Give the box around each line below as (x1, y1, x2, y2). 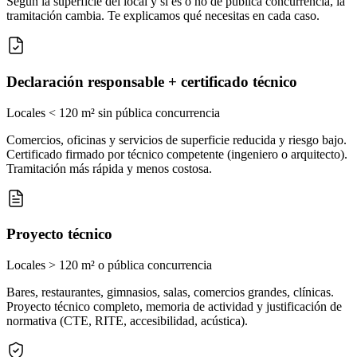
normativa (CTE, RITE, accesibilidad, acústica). (6, 313, 248, 328)
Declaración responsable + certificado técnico (6, 73, 297, 90)
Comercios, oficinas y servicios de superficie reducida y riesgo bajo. (6, 132, 347, 147)
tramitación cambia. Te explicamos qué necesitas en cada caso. (6, 9, 320, 23)
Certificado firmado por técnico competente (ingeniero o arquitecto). (6, 147, 347, 161)
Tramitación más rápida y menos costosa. (6, 161, 212, 175)
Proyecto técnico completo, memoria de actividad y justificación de (6, 299, 342, 313)
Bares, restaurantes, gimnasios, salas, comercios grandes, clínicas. (6, 284, 334, 299)
